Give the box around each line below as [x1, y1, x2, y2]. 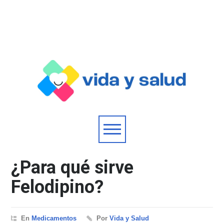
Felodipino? [11, 176, 104, 198]
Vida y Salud [109, 214, 149, 222]
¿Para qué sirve [11, 157, 134, 178]
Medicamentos [31, 214, 77, 222]
